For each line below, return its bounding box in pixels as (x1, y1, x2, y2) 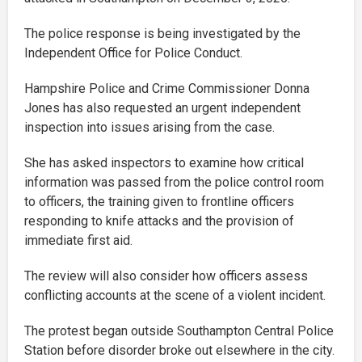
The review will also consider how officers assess (24, 268, 308, 284)
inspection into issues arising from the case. (24, 120, 275, 136)
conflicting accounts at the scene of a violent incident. (24, 288, 326, 304)
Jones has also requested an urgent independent (24, 100, 301, 116)
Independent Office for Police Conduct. (24, 45, 242, 61)
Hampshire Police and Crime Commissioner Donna (24, 81, 309, 97)
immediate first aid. (24, 233, 133, 249)
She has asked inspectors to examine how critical (24, 155, 304, 171)
